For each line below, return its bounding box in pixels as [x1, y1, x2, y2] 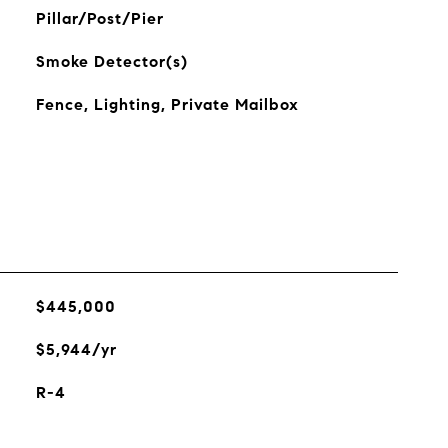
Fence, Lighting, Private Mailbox [35, 95, 299, 114]
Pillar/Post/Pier [35, 9, 164, 28]
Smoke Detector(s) [35, 52, 188, 71]
